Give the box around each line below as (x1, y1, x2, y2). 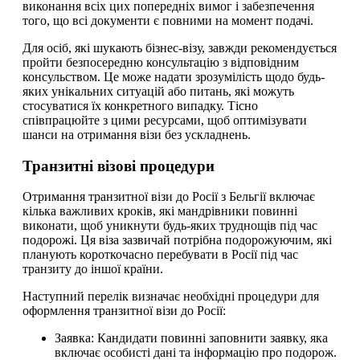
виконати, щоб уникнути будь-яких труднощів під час (22, 219, 317, 233)
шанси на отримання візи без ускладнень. (22, 127, 251, 141)
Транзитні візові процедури (22, 157, 215, 174)
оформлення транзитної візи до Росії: (22, 304, 226, 318)
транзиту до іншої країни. (22, 262, 163, 276)
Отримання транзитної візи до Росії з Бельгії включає (22, 190, 315, 204)
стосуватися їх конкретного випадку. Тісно (22, 98, 258, 112)
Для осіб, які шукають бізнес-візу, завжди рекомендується (22, 40, 337, 55)
